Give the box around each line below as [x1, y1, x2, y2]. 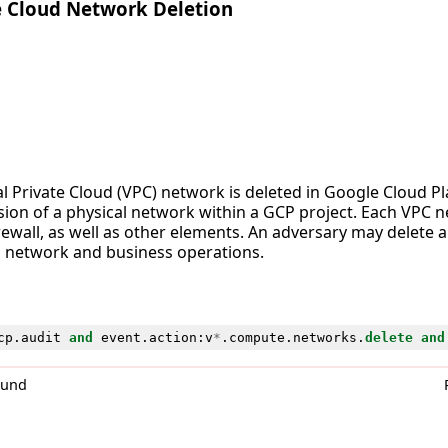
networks [292, 329, 357, 345]
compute [228, 329, 285, 345]
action [148, 329, 197, 345]
